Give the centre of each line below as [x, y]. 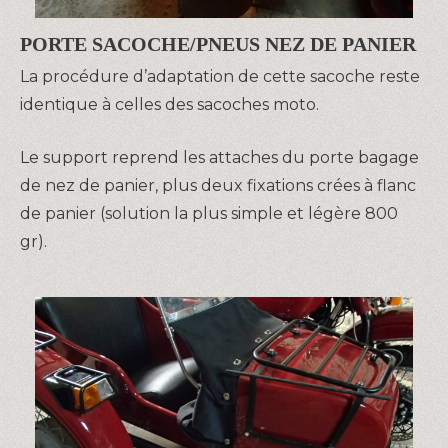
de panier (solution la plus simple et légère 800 [209, 214]
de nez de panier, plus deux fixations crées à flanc [218, 186]
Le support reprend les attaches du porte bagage [219, 158]
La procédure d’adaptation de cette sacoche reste [220, 76]
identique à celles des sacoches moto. [169, 104]
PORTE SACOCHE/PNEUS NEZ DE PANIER [218, 44]
